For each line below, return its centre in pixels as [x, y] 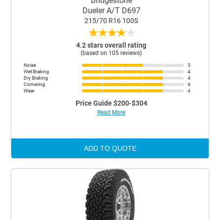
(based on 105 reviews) [111, 53]
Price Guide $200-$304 [111, 103]
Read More [111, 112]
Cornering [35, 84]
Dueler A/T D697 [111, 11]
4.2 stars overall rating [111, 45]
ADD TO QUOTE [110, 148]
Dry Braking [36, 78]
